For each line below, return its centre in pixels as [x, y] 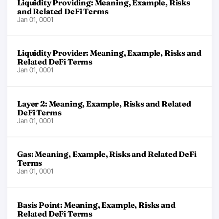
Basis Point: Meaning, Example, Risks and [96, 205]
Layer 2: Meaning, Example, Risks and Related [104, 103]
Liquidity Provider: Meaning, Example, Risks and [109, 53]
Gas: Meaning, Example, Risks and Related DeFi [107, 154]
